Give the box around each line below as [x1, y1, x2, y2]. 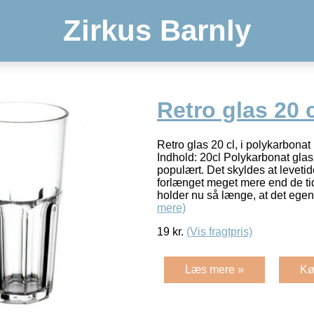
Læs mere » [185, 263, 244, 275]
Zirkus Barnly [63, 14, 251, 47]
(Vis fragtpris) [186, 225, 252, 238]
